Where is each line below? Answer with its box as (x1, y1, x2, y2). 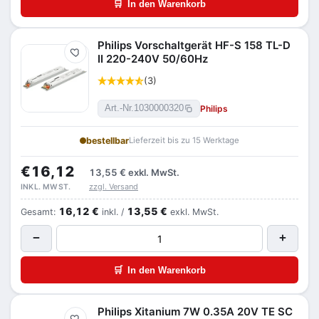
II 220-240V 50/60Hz (98, 52, 208, 66)
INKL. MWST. (21, 182, 71, 192)
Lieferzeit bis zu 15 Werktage (129, 135, 239, 145)
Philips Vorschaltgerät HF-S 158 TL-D (98, 38, 291, 52)
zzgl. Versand (89, 182, 138, 192)
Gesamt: (21, 206, 58, 217)
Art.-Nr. (105, 103, 134, 113)
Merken (75, 51, 103, 61)
